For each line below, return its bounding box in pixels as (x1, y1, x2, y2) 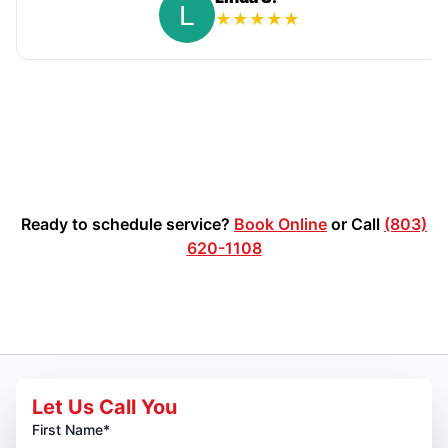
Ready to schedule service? (21, 213, 234, 234)
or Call (327, 213, 384, 234)
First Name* (32, 420, 110, 438)
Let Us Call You (32, 394, 177, 419)
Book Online (234, 213, 327, 234)
